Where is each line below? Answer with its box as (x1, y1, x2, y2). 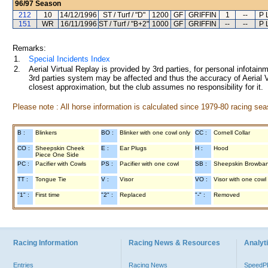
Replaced (120, 191, 146, 198)
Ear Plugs (120, 145, 147, 151)
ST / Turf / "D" (102, 11, 145, 19)
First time (35, 191, 60, 198)
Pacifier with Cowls (35, 160, 86, 167)
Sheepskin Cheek (35, 145, 84, 151)
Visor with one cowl (214, 176, 266, 182)
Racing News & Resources (129, 239, 220, 247)
